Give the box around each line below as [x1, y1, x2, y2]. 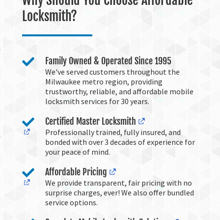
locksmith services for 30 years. [45, 96, 149, 106]
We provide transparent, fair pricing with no [45, 178, 192, 188]
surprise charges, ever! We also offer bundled [45, 188, 194, 197]
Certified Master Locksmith [45, 116, 136, 127]
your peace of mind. [45, 147, 110, 157]
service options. [45, 197, 98, 207]
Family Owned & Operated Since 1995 [45, 55, 171, 66]
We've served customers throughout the [45, 67, 180, 77]
